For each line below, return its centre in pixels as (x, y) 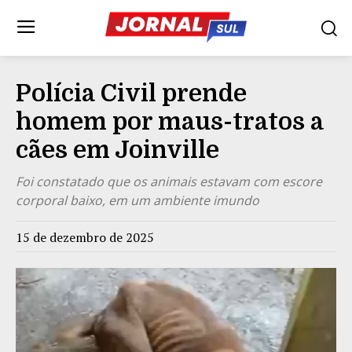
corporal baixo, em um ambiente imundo (137, 200)
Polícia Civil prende (131, 93)
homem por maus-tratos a (170, 121)
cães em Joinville (117, 150)
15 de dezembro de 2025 (85, 237)
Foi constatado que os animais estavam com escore (169, 181)
